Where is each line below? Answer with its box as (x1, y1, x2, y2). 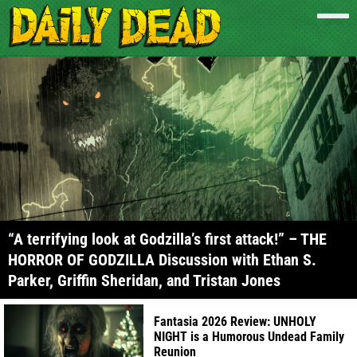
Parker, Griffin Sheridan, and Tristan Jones (8, 271, 280, 291)
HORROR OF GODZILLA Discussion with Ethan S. (8, 250, 316, 270)
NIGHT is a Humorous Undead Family (154, 328, 345, 344)
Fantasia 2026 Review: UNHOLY (154, 313, 317, 329)
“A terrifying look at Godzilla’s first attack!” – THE (8, 229, 327, 249)
